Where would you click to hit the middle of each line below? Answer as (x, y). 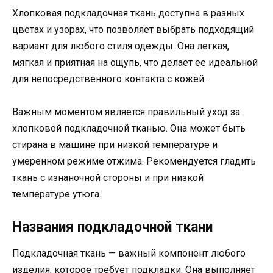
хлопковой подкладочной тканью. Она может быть (129, 129)
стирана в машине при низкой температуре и (115, 145)
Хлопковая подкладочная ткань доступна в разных (128, 13)
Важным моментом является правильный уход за (126, 112)
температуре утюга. (57, 194)
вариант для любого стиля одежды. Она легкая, (121, 46)
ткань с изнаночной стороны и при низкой (108, 178)
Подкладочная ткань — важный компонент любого (129, 253)
